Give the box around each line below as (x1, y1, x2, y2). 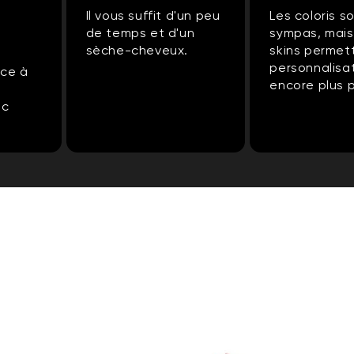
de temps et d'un (85, 25, 195, 41)
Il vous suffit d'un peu (85, 8, 220, 24)
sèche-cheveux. (85, 43, 188, 58)
